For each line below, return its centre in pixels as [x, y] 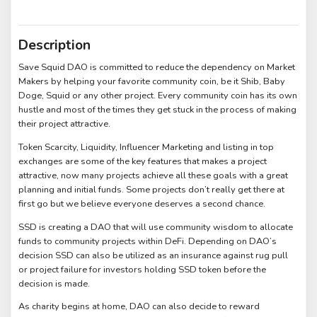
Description [55, 45]
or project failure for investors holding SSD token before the [143, 269]
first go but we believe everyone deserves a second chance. [143, 203]
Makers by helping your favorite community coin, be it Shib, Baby [152, 82]
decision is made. [56, 283]
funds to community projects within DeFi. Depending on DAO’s [148, 241]
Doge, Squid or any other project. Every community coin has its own [158, 96]
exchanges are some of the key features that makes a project [143, 161]
